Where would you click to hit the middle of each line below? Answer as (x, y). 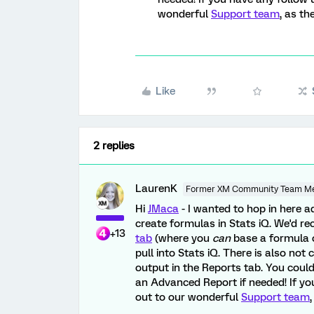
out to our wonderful (188, 297)
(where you (182, 238)
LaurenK (156, 189)
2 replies (114, 146)
